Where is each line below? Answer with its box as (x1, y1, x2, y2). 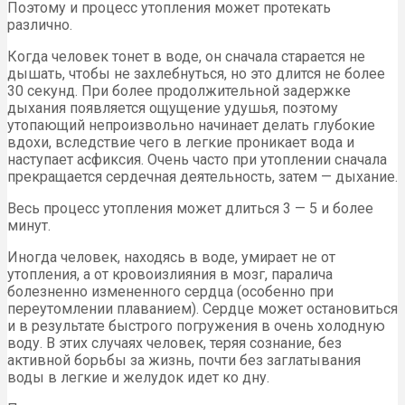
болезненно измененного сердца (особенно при (7, 283, 334, 301)
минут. (7, 217, 51, 235)
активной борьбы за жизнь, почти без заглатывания (7, 352, 361, 370)
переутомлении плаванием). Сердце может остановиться (7, 300, 398, 318)
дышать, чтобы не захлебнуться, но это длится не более (7, 65, 385, 83)
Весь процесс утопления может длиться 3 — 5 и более (7, 200, 373, 218)
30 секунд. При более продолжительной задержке (7, 82, 351, 100)
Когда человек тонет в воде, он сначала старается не (7, 48, 365, 66)
